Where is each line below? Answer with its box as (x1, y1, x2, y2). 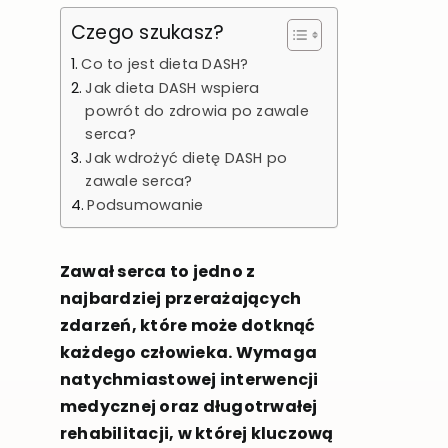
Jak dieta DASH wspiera (85, 78, 260, 99)
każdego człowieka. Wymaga (59, 341, 317, 365)
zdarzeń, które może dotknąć (59, 314, 316, 338)
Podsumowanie (87, 195, 204, 216)
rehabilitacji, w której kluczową (59, 422, 334, 446)
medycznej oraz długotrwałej (59, 395, 318, 419)
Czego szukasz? (70, 19, 225, 47)
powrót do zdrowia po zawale (85, 101, 309, 122)
